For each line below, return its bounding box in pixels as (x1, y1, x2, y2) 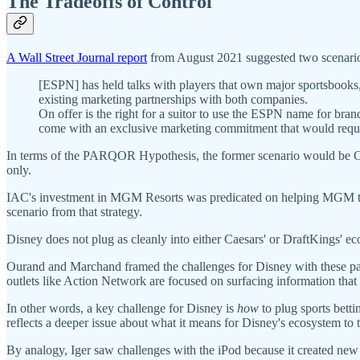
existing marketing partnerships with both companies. (39, 92, 308, 107)
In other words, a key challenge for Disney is (6, 301, 237, 316)
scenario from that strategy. (6, 205, 142, 219)
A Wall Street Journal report (6, 51, 147, 65)
